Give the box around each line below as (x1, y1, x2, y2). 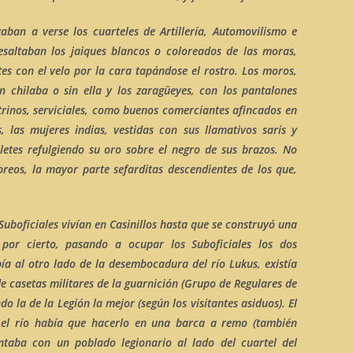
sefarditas (113, 162, 164, 176)
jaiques (70, 43, 106, 58)
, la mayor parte (24, 162, 114, 176)
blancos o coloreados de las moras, (106, 43, 298, 58)
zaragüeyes (136, 83, 191, 98)
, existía (258, 256, 297, 271)
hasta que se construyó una (160, 217, 297, 232)
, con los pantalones (191, 83, 297, 98)
